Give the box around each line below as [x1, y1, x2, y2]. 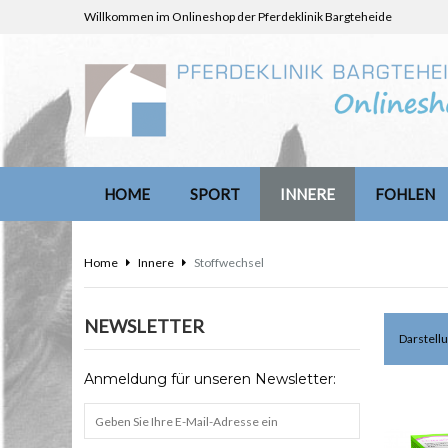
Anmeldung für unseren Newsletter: [84, 370, 336, 388]
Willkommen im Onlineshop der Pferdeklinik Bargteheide [84, 9, 392, 24]
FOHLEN [375, 185, 435, 203]
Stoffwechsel [194, 255, 264, 270]
